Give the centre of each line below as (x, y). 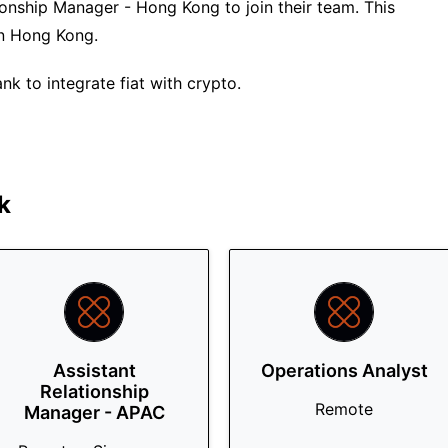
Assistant (94, 370)
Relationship (94, 391)
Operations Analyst (344, 370)
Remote (344, 409)
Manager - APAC (94, 412)
